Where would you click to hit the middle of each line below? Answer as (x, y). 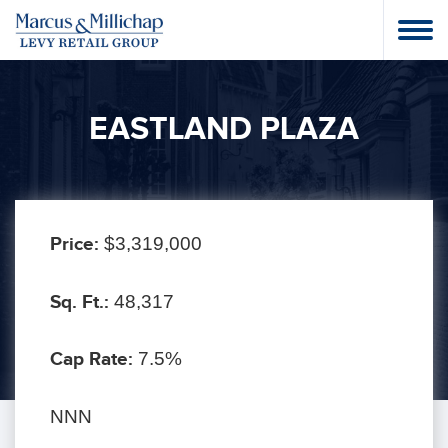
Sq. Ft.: (82, 302)
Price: (77, 244)
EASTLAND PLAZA (224, 129)
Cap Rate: (94, 360)
